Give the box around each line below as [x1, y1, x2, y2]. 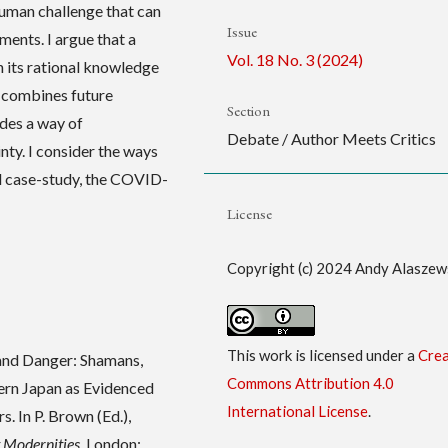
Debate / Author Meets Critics [226, 129, 436, 149]
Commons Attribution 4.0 [226, 373, 394, 392]
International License [226, 401, 368, 420]
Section [226, 101, 270, 121]
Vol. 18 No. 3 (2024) [226, 50, 363, 70]
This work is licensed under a [226, 345, 418, 364]
